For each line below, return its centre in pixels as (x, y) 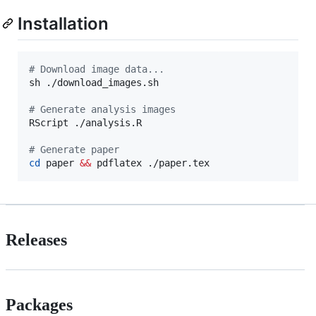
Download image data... (99, 69)
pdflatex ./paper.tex (150, 163)
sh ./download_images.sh (94, 82)
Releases (36, 239)
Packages (39, 304)
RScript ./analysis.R (85, 122)
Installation (63, 23)
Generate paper (77, 149)
